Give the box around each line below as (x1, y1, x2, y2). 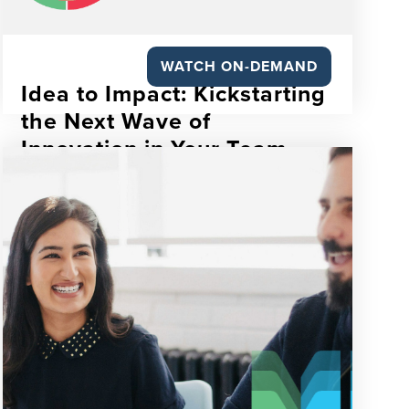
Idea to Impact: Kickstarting (21, 80, 327, 108)
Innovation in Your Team (21, 135, 288, 163)
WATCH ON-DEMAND (160, 58, 318, 76)
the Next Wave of (21, 108, 212, 135)
